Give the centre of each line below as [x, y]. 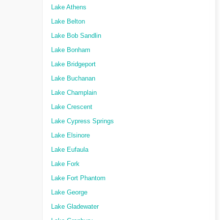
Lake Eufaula [70, 150]
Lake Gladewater [75, 207]
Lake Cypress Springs [82, 121]
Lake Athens [69, 7]
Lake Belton [68, 22]
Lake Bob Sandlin [76, 36]
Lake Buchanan [73, 79]
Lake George [69, 192]
